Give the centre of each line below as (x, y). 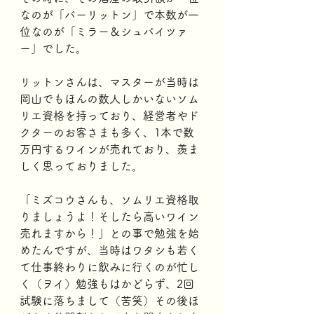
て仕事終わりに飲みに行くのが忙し (109, 267)
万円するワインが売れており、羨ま (109, 149)
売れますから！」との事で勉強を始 (109, 233)
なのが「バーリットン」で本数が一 (109, 15)
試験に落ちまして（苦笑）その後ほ (109, 301)
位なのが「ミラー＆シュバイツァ (104, 32)
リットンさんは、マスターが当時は (109, 82)
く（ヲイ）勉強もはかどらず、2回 (107, 284)
